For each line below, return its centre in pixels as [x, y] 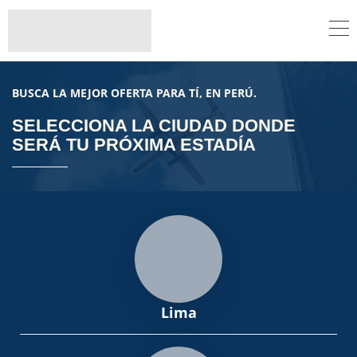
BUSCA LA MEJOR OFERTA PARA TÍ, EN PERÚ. [134, 92]
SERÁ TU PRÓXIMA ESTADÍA [134, 144]
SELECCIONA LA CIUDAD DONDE [154, 125]
